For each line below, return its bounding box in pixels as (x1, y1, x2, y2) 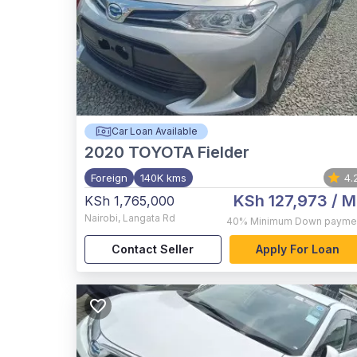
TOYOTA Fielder (128, 143, 249, 162)
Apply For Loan (255, 242, 339, 257)
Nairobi (84, 212, 118, 224)
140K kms (140, 171, 186, 184)
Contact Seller (112, 242, 194, 257)
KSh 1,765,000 (84, 193, 175, 209)
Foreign (91, 171, 127, 184)
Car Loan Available (111, 125, 198, 137)
